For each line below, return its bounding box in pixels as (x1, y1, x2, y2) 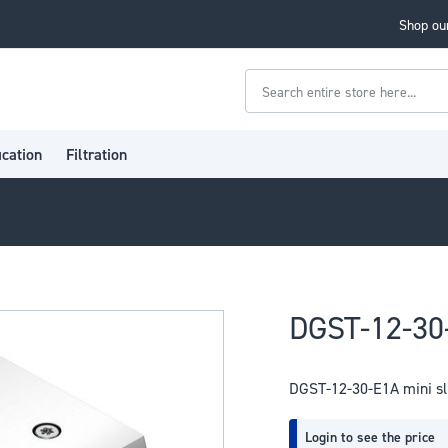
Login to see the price (305, 427, 436, 446)
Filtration (66, 143, 127, 164)
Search (243, 98, 295, 120)
